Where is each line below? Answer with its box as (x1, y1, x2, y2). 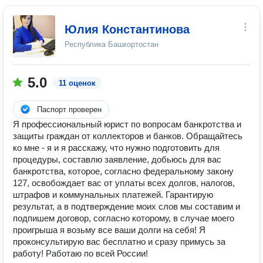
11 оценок (59, 79, 96, 87)
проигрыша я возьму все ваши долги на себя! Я (13, 225, 205, 235)
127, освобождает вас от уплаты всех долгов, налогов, (13, 178, 235, 188)
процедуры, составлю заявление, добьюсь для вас (13, 154, 221, 164)
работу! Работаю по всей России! (13, 248, 148, 258)
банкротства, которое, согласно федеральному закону (13, 166, 234, 176)
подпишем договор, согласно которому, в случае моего (13, 213, 234, 223)
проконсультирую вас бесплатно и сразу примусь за (13, 237, 225, 247)
